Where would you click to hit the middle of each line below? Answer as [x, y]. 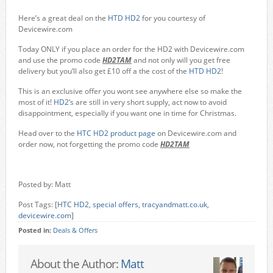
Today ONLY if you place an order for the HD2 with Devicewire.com [131, 49]
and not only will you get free [181, 60]
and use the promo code [60, 60]
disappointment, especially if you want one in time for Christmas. [127, 113]
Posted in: [35, 230]
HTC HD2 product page [116, 133]
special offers [115, 204]
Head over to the [47, 133]
